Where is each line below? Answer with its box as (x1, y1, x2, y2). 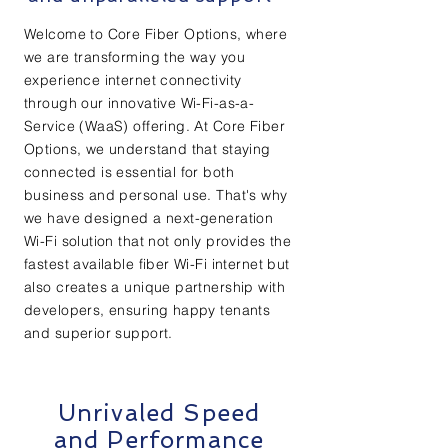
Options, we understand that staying (24, 140, 271, 158)
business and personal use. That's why (24, 186, 288, 204)
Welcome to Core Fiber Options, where (24, 25, 288, 43)
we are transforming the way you (24, 48, 246, 66)
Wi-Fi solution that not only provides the (24, 232, 292, 250)
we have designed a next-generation (24, 209, 274, 227)
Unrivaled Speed (57, 399, 261, 426)
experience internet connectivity (24, 71, 242, 89)
